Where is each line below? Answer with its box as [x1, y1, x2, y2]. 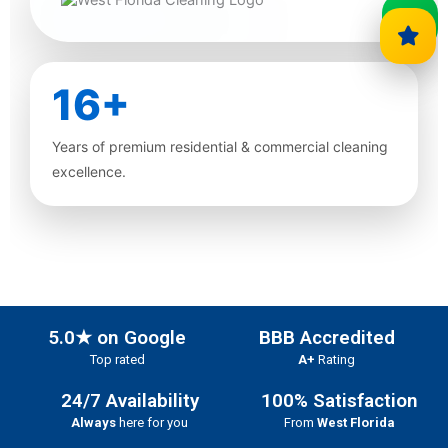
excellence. [52, 163, 126, 180]
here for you [116, 415, 189, 430]
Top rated [89, 352, 145, 367]
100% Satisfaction [261, 389, 419, 412]
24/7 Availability [60, 389, 199, 412]
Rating [315, 352, 356, 367]
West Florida [317, 415, 396, 430]
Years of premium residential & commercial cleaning [52, 138, 388, 155]
